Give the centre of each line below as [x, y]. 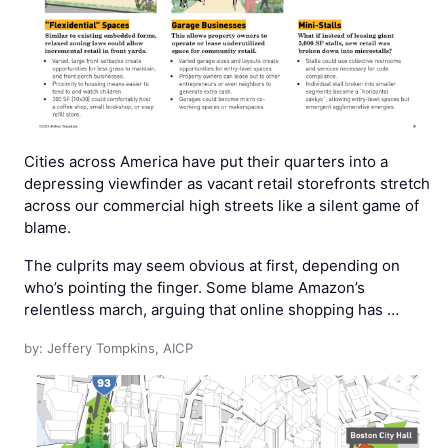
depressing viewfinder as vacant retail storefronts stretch [227, 183]
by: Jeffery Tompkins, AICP [108, 347]
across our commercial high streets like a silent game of [221, 205]
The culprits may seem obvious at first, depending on [212, 265]
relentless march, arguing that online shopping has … [211, 309]
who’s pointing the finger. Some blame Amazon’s [194, 287]
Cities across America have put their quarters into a [206, 161]
